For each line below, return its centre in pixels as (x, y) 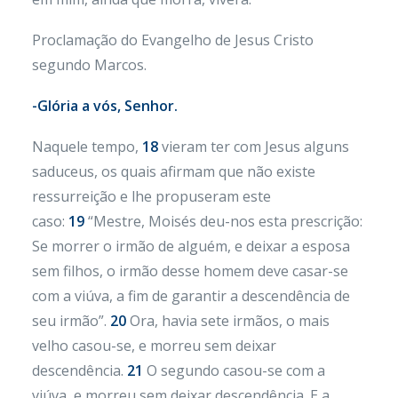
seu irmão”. (71, 321)
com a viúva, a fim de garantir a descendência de (191, 296)
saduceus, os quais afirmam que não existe (174, 171)
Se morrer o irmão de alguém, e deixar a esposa (191, 246)
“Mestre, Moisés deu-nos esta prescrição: (223, 221)
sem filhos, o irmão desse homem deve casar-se (190, 271)
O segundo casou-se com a (234, 370)
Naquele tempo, (87, 147)
